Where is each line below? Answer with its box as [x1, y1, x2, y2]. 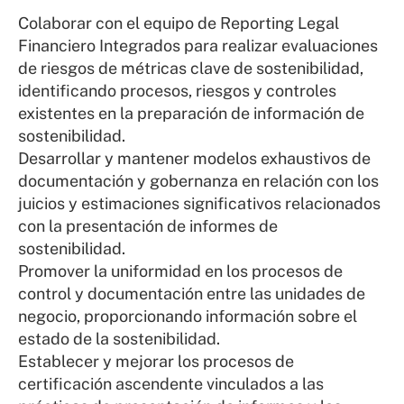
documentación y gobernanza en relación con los [18, 171, 379, 191]
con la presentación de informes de [18, 216, 278, 236]
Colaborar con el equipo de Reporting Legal [18, 14, 339, 33]
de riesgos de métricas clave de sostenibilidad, [18, 59, 363, 78]
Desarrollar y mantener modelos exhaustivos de [18, 149, 371, 169]
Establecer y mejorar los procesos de [18, 352, 294, 372]
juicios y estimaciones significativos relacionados [18, 194, 381, 214]
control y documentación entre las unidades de [18, 284, 365, 304]
